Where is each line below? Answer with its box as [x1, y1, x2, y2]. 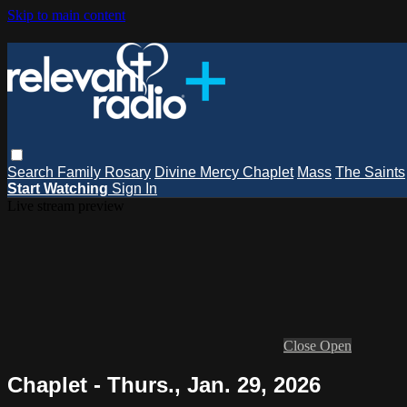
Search [7, 164, 57, 180]
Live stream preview [7, 197, 124, 213]
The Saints [335, 164, 405, 180]
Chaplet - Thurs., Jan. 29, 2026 [7, 372, 321, 397]
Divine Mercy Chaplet [154, 164, 293, 180]
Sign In [112, 180, 157, 196]
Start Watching [7, 180, 108, 196]
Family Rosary [57, 164, 151, 180]
